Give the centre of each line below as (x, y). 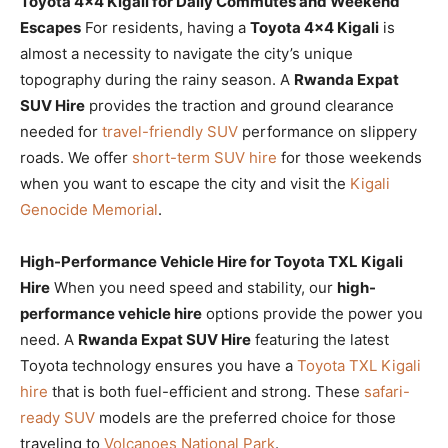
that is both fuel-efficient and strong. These (206, 391)
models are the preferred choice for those (245, 417)
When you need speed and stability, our (193, 287)
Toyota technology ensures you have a (158, 365)
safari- (387, 391)
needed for (61, 131)
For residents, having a (165, 27)
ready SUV (57, 417)
